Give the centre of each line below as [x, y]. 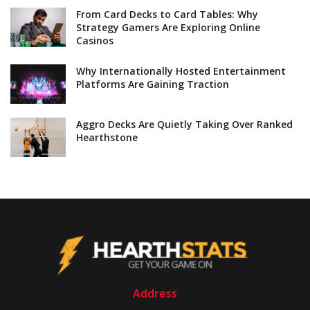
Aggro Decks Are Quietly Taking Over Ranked [184, 124]
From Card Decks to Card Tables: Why [167, 14]
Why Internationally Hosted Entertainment [181, 71]
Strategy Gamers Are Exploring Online [168, 27]
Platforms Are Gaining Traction [153, 84]
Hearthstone [107, 137]
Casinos [95, 40]
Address [155, 293]
